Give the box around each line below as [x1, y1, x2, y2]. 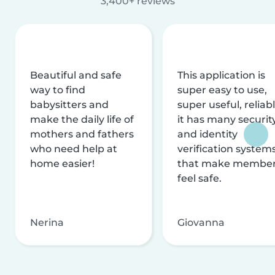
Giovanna [177, 216, 225, 228]
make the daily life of [30, 113, 134, 125]
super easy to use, [177, 83, 267, 96]
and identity [177, 128, 238, 140]
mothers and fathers [30, 128, 134, 140]
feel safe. [177, 172, 222, 184]
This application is [177, 69, 265, 81]
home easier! [30, 157, 95, 169]
